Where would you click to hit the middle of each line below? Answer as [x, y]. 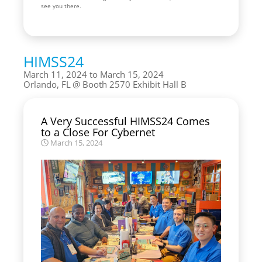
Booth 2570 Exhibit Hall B [135, 84]
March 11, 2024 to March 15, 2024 [94, 74]
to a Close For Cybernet [98, 132]
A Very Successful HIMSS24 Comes [125, 121]
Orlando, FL [47, 84]
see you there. [62, 6]
